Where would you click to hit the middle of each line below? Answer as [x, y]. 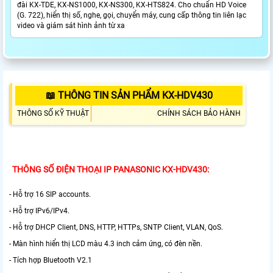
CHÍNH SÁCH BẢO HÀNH [199, 114]
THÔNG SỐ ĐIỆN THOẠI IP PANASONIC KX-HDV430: [111, 170]
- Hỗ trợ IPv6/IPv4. [39, 211]
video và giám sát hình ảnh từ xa [71, 26]
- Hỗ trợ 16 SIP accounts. [50, 195]
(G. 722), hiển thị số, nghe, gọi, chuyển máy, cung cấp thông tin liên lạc [132, 16]
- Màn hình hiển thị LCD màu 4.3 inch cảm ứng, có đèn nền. [106, 244]
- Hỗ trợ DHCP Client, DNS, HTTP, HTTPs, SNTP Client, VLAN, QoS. [116, 228]
